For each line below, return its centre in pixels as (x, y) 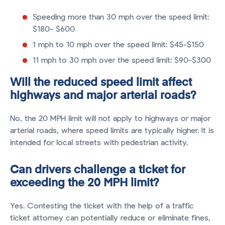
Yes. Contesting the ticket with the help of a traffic (102, 206)
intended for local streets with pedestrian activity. (99, 143)
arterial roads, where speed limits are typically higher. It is (112, 131)
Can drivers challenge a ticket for (98, 171)
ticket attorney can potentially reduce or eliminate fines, (110, 218)
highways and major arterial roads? (103, 96)
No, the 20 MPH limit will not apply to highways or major (110, 119)
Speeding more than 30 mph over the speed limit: (121, 17)
